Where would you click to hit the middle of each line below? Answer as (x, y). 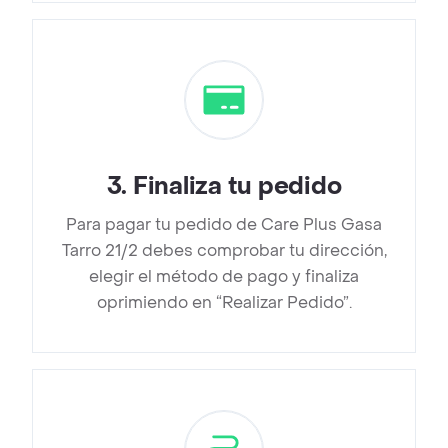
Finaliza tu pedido (237, 187)
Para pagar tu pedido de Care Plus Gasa (224, 225)
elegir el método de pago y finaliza (224, 277)
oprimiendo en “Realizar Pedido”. (224, 303)
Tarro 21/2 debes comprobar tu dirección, (224, 251)
